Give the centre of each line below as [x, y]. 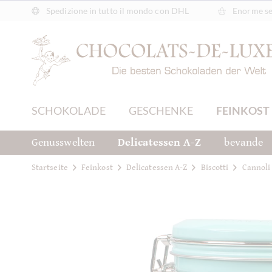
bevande [243, 142]
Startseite [50, 167]
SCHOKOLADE [69, 110]
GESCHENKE [161, 110]
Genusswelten [63, 142]
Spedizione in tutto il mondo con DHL [117, 11]
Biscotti [215, 167]
